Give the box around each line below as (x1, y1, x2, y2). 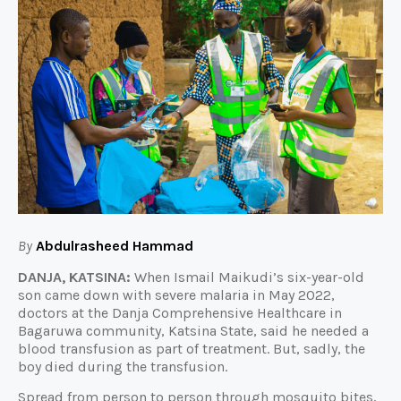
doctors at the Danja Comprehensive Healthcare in (18, 303, 342, 321)
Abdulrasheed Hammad (32, 237, 193, 255)
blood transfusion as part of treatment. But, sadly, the (18, 339, 365, 357)
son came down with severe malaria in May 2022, (18, 286, 335, 303)
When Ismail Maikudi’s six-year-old (131, 268, 364, 286)
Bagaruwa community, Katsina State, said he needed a (18, 321, 369, 339)
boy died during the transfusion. (18, 357, 231, 375)
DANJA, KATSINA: (18, 268, 131, 286)
